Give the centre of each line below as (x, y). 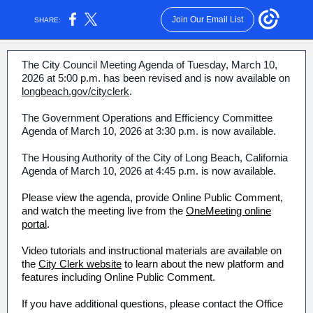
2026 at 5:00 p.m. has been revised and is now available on (156, 78)
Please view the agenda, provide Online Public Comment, (152, 197)
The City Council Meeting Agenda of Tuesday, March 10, (150, 65)
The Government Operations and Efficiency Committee (147, 118)
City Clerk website (80, 264)
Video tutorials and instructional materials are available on (152, 250)
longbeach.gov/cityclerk (75, 91)
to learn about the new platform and (203, 264)
